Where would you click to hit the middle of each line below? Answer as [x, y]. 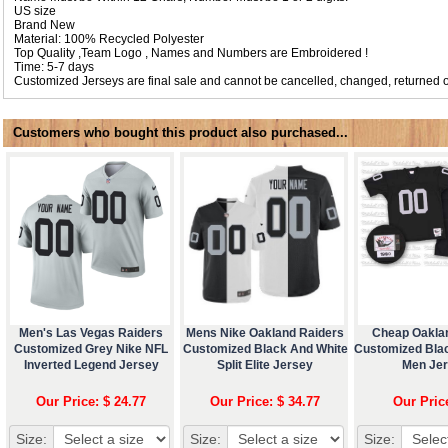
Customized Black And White [265, 348]
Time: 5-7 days [54, 66]
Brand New [44, 24]
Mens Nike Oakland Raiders [265, 332]
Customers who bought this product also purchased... [180, 132]
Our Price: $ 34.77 [265, 401]
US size [35, 10]
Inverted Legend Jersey [91, 364]
